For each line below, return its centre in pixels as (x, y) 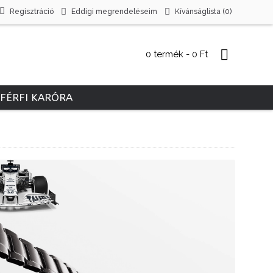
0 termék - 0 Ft (177, 54)
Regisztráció (32, 11)
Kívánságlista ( (200, 11)
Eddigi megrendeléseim (114, 11)
